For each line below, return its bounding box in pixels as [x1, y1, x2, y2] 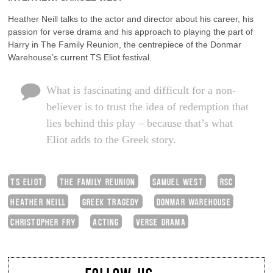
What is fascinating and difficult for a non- [46, 83, 236, 96]
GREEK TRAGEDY [82, 195, 140, 207]
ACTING [93, 215, 119, 227]
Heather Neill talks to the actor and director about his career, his [8, 13, 254, 24]
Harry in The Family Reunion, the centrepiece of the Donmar [8, 39, 242, 49]
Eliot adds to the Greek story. [46, 133, 176, 146]
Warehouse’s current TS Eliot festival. [8, 52, 152, 62]
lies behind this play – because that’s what [46, 116, 233, 129]
